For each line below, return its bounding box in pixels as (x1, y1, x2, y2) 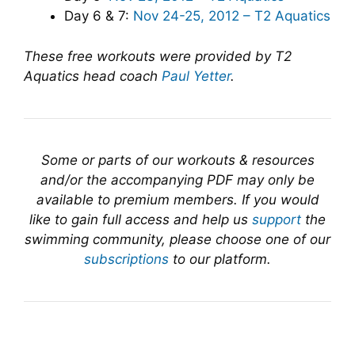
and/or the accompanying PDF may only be (40, 171, 315, 188)
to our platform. (169, 250, 271, 267)
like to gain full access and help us (29, 211, 252, 227)
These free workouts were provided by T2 (24, 48, 292, 64)
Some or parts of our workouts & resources (40, 151, 315, 168)
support (252, 211, 301, 227)
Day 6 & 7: (64, 8, 133, 24)
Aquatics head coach (24, 67, 162, 84)
